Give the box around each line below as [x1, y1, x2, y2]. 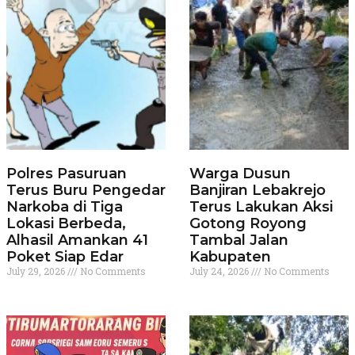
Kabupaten [189, 248, 271, 266]
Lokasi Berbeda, [6, 215, 126, 233]
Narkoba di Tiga [6, 198, 123, 216]
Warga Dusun [189, 165, 291, 183]
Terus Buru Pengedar [6, 181, 166, 200]
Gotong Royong [189, 215, 307, 233]
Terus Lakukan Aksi [189, 198, 333, 216]
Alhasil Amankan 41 [6, 231, 148, 250]
